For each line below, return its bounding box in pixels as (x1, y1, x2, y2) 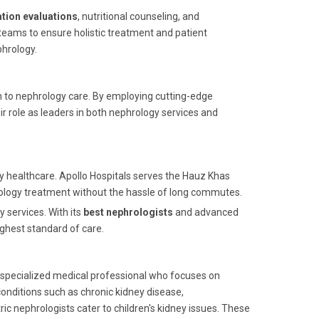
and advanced (173, 206, 239, 218)
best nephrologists (83, 206, 173, 218)
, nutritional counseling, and (78, 11, 199, 22)
